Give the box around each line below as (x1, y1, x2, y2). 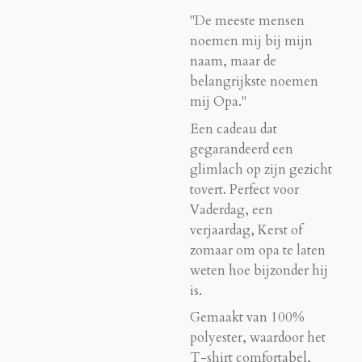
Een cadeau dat (190, 120, 277, 138)
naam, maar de (190, 53, 276, 71)
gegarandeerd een (190, 140, 293, 158)
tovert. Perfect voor (190, 180, 299, 199)
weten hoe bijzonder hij (190, 261, 328, 280)
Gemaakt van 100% (190, 309, 305, 327)
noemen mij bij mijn (190, 32, 313, 51)
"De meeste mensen (190, 12, 305, 31)
